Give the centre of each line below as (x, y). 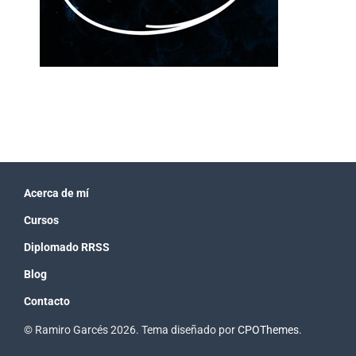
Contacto (47, 302)
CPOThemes (268, 330)
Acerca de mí (56, 193)
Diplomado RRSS (67, 248)
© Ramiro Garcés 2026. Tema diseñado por (131, 330)
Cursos (41, 221)
